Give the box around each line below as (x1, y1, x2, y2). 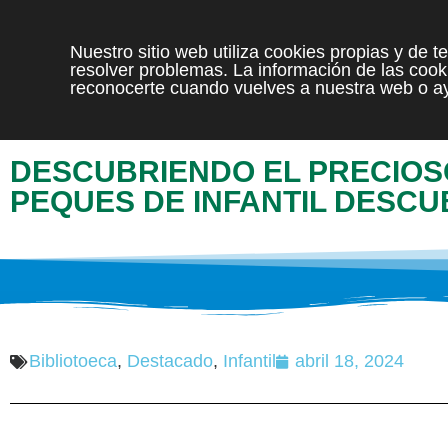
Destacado (127, 351, 213, 371)
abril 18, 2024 (295, 351, 404, 371)
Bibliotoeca (29, 351, 117, 371)
